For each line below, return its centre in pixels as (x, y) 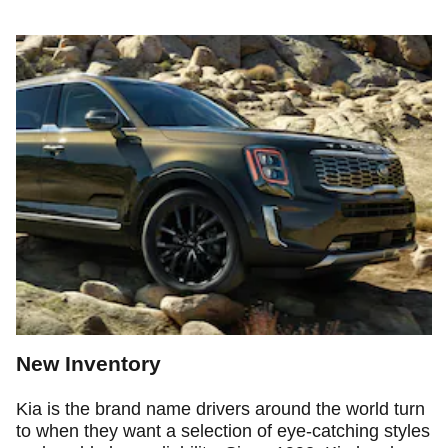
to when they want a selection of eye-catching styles (223, 430)
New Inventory (88, 363)
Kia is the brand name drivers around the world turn (220, 408)
